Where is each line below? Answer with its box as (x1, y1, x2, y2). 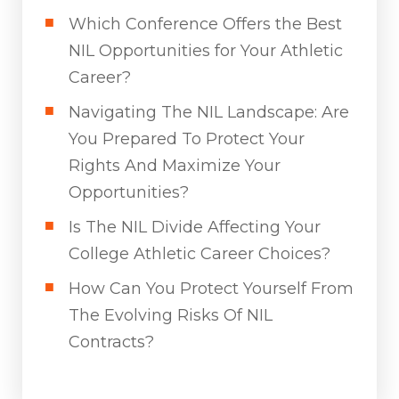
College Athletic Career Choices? (69, 243, 330, 264)
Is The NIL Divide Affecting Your (69, 216, 321, 237)
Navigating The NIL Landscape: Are (69, 102, 349, 122)
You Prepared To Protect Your (69, 128, 305, 149)
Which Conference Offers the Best (69, 13, 342, 34)
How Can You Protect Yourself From (69, 278, 354, 298)
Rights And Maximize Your (69, 155, 281, 175)
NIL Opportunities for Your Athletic (69, 40, 343, 61)
